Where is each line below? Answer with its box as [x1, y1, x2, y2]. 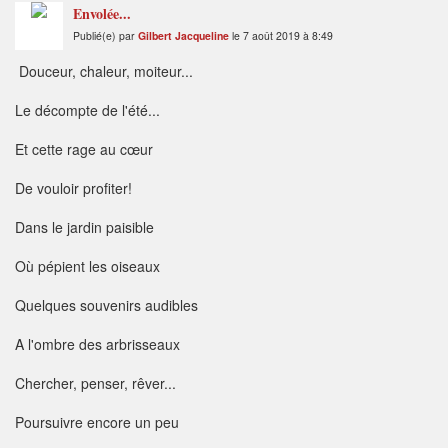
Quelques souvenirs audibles [15, 295, 198, 316]
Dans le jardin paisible [15, 217, 154, 238]
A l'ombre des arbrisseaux [15, 334, 180, 355]
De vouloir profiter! [15, 178, 132, 199]
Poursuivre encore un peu [15, 412, 179, 433]
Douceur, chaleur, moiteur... [15, 61, 193, 82]
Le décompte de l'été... [15, 100, 160, 121]
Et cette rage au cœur [15, 139, 153, 160]
